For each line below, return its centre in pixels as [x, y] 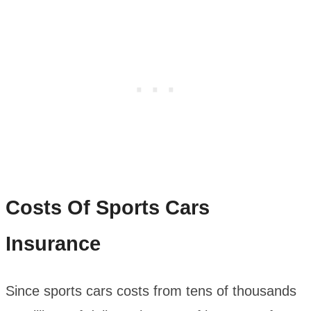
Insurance [53, 243]
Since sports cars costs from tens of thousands [151, 291]
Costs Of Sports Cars [108, 207]
